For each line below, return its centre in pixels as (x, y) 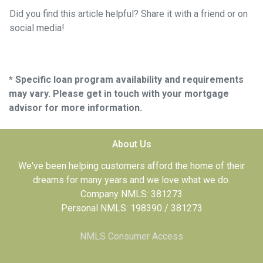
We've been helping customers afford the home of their (131, 166)
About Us (131, 144)
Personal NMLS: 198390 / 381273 (131, 208)
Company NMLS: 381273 (131, 194)
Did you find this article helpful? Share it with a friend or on (129, 14)
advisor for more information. (75, 107)
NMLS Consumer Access (131, 236)
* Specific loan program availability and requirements (126, 79)
